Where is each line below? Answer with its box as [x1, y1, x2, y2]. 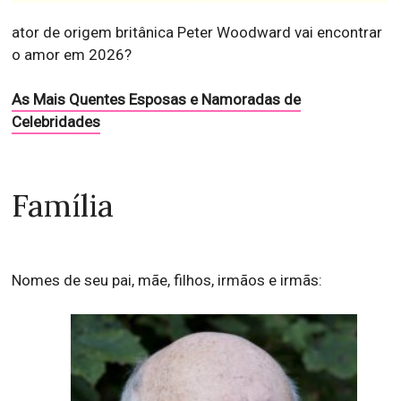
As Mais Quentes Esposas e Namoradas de [12, 90, 302, 108]
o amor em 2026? [12, 45, 132, 64]
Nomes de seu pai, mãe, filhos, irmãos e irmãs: [12, 270, 323, 289]
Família [12, 184, 115, 226]
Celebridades [12, 112, 101, 131]
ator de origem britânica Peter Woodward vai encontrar [12, 22, 383, 41]
